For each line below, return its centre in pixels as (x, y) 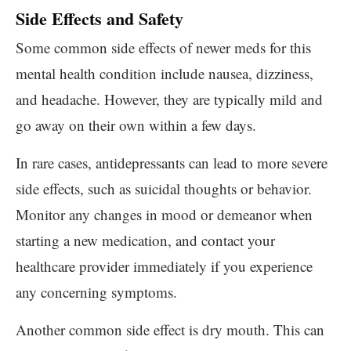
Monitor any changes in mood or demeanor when (164, 214)
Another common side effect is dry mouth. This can (170, 329)
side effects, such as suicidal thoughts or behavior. (164, 188)
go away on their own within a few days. (136, 125)
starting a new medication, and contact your (145, 240)
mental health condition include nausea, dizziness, (165, 73)
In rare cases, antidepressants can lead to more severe (172, 163)
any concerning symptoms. (96, 292)
